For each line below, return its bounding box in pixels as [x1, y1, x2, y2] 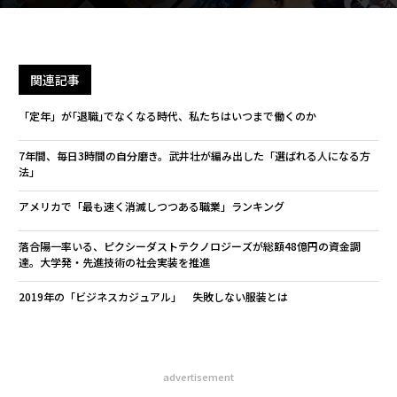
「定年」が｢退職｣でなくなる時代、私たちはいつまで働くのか [18, 108, 316, 123]
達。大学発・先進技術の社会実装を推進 [18, 254, 210, 269]
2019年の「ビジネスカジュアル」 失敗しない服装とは [18, 289, 288, 304]
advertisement [163, 370, 234, 384]
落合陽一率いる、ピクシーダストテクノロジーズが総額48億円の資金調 [18, 238, 361, 253]
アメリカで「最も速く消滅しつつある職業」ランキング [18, 198, 284, 214]
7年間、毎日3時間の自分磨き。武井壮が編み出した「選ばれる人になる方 [18, 148, 370, 163]
